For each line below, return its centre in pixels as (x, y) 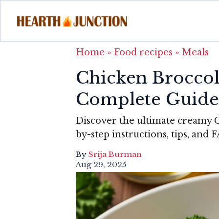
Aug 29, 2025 (101, 164)
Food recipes (143, 52)
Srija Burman (115, 154)
